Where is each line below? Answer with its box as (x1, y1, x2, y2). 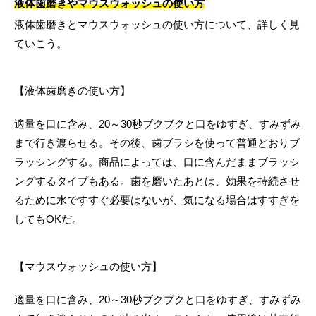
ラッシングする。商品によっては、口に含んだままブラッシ (14, 156, 300, 169)
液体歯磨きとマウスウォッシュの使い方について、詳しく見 (14, 18, 300, 31)
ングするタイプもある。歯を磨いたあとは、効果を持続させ (14, 175, 300, 188)
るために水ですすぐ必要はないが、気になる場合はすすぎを (14, 194, 300, 207)
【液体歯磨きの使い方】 (14, 85, 130, 97)
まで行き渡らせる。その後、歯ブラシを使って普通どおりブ (14, 137, 300, 150)
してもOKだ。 (14, 213, 83, 226)
